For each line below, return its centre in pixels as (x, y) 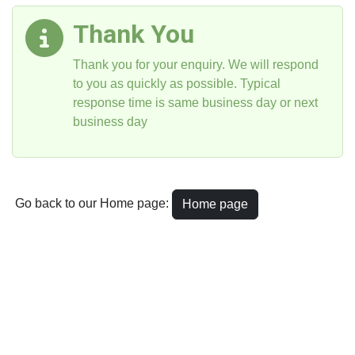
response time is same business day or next (195, 102)
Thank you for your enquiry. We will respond (196, 64)
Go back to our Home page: (92, 204)
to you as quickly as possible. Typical (177, 83)
